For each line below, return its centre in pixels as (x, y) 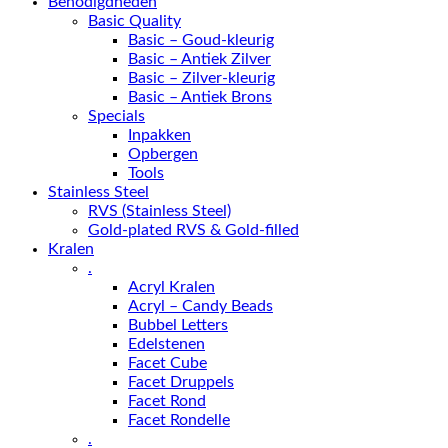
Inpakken (159, 134)
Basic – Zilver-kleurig (201, 77)
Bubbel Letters (178, 324)
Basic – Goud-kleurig (201, 39)
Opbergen (163, 153)
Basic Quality (134, 20)
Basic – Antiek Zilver (199, 58)
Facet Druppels (181, 381)
